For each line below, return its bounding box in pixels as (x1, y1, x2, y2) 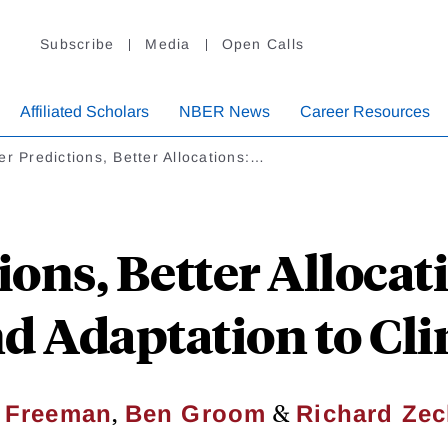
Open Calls (221, 36, 304, 53)
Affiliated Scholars (20, 103, 149, 121)
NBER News (179, 103, 270, 121)
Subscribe (40, 36, 115, 53)
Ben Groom (124, 400, 267, 428)
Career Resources (300, 103, 430, 121)
